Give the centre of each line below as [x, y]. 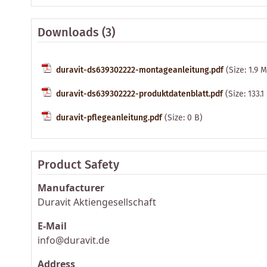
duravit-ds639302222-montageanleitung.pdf [140, 70]
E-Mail [52, 226]
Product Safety [78, 165]
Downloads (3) [76, 33]
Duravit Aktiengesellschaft [97, 202]
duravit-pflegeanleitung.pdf [109, 118]
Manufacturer [71, 187]
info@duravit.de [74, 240]
